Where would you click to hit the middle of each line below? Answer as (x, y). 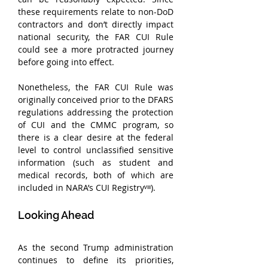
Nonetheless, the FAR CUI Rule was (96, 87)
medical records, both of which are (96, 175)
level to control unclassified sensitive (96, 150)
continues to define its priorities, (96, 260)
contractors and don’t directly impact (96, 24)
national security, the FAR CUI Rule (96, 37)
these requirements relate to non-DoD (96, 12)
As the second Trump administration (96, 247)
